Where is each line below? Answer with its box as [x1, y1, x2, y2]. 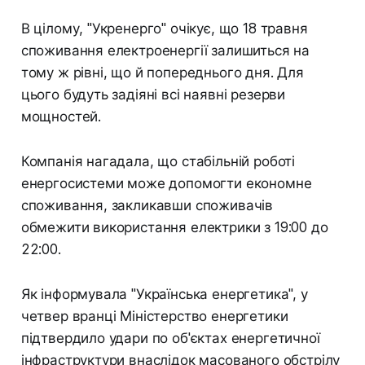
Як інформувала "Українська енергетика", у [20, 285, 308, 302]
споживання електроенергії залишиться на [20, 42, 310, 59]
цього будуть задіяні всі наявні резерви [20, 86, 286, 103]
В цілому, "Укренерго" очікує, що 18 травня [20, 20, 308, 37]
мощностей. [20, 108, 102, 125]
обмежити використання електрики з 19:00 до [20, 218, 328, 235]
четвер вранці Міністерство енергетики [20, 307, 288, 324]
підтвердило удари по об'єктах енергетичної [20, 329, 320, 346]
